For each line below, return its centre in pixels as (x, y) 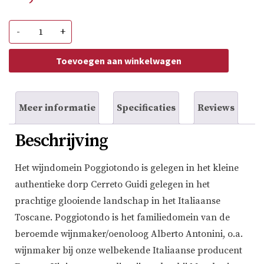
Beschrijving (61, 141)
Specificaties (146, 108)
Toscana (44, 44)
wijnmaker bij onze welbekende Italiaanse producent (128, 251)
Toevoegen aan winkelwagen (119, 61)
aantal (40, 72)
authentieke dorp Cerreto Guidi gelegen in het (112, 185)
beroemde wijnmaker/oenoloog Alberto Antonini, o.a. (129, 234)
